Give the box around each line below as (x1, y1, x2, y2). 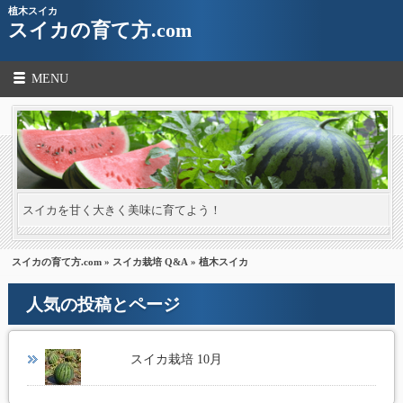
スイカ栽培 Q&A (112, 255, 189, 267)
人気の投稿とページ (25, 294, 180, 314)
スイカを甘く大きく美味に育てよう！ (22, 203, 222, 218)
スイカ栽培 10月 (130, 352, 223, 366)
